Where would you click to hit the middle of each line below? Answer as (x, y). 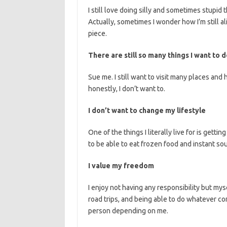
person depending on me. (128, 211)
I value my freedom (121, 166)
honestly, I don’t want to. (126, 89)
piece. (97, 33)
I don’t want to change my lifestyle (147, 110)
